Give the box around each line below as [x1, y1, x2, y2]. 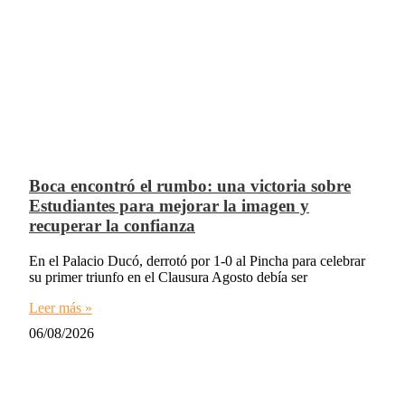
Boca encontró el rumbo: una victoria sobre [29, 175, 351, 195]
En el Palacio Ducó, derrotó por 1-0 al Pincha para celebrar [29, 252, 365, 268]
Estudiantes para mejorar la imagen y [29, 195, 309, 215]
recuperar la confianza [29, 215, 195, 235]
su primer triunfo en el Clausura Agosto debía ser [29, 268, 307, 285]
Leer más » [29, 299, 92, 316]
